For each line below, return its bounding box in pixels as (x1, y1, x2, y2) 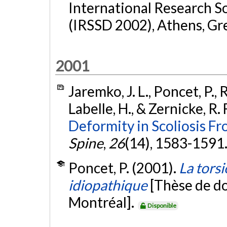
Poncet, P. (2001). (68, 159, 179, 177)
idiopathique (68, 176, 147, 194)
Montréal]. (68, 194, 137, 211)
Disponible (147, 202, 177, 210)
